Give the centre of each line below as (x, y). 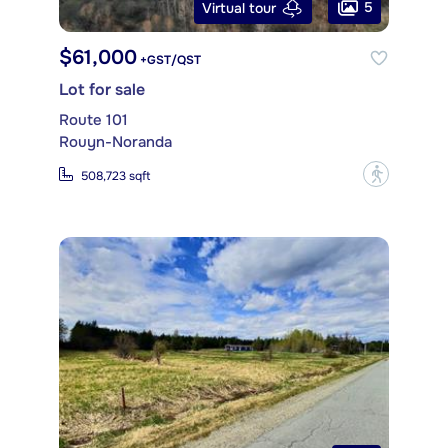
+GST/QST (169, 60)
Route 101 (93, 120)
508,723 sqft (115, 175)
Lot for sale (102, 90)
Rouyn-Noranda (115, 142)
